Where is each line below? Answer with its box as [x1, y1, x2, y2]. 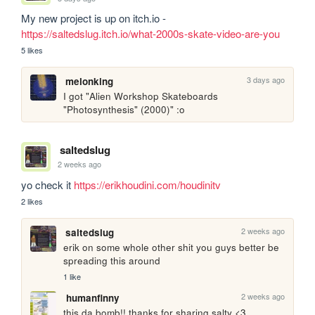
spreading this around [63, 253, 161, 267]
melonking [65, 75, 113, 89]
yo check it [21, 176, 75, 192]
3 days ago [247, 74, 285, 86]
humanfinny [65, 291, 120, 305]
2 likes [21, 195, 44, 207]
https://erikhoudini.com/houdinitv [74, 176, 221, 192]
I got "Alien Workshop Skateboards [63, 89, 219, 103]
